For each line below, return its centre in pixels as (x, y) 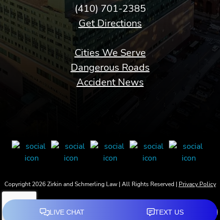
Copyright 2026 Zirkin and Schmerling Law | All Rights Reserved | (91, 184)
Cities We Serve (110, 53)
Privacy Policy (197, 184)
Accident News (110, 82)
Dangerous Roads (110, 68)
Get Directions (110, 24)
